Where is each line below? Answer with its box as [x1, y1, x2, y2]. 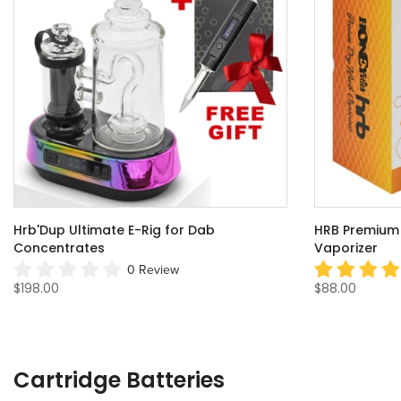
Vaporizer [314, 239, 378, 258]
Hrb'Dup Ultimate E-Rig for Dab [13, 221, 215, 240]
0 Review [127, 261, 179, 277]
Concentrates [13, 239, 105, 258]
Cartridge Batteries [13, 365, 225, 396]
